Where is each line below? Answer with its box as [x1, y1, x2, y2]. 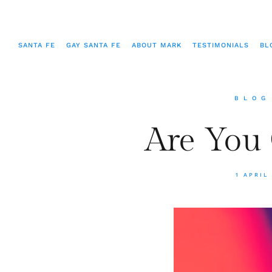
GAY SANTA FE [66, 41, 121, 49]
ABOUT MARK [132, 41, 182, 49]
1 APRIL [236, 172, 268, 178]
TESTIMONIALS [192, 41, 249, 49]
